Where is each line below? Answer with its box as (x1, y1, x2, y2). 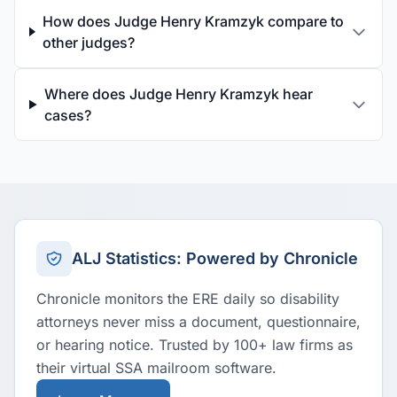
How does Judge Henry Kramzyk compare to (42, 12, 344, 30)
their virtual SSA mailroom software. (36, 359, 276, 377)
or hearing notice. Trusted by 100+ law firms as (36, 336, 353, 354)
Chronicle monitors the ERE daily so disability (36, 290, 339, 307)
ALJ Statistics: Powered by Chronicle (72, 249, 358, 268)
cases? (43, 106, 91, 124)
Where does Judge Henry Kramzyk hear (43, 85, 313, 103)
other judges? (42, 34, 135, 51)
